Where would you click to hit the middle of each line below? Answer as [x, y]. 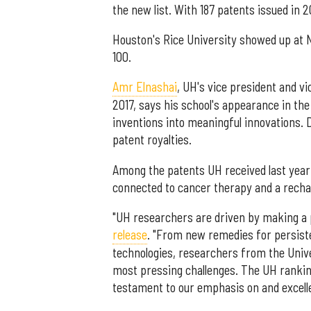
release [130, 235]
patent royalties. [152, 140]
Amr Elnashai [145, 87]
